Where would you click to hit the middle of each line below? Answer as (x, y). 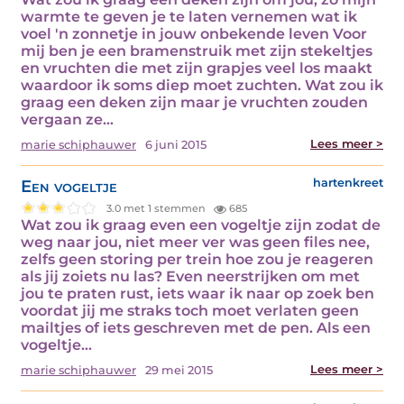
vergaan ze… (67, 120)
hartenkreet (348, 183)
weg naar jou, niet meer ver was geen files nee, (195, 243)
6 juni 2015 (176, 145)
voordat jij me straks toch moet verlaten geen (190, 311)
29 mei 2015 (179, 371)
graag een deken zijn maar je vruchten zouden (194, 103)
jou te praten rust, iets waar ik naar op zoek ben (197, 294)
